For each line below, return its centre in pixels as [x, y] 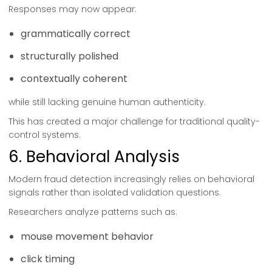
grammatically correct [76, 34]
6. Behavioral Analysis [94, 157]
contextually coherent [74, 79]
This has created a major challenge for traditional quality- [134, 121]
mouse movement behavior [87, 236]
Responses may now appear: [73, 9]
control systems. [45, 135]
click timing [48, 259]
